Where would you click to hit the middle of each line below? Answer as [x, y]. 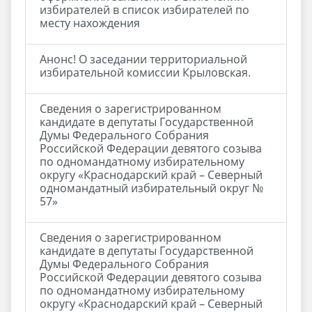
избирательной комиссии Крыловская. [145, 72]
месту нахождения [90, 23]
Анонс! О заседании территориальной [143, 59]
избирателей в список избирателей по [145, 10]
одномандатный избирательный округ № [151, 188]
